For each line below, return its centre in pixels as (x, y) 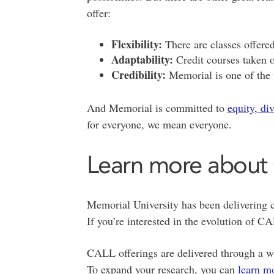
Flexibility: (136, 44)
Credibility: (138, 75)
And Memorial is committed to (157, 108)
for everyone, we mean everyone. (159, 124)
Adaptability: (142, 60)
